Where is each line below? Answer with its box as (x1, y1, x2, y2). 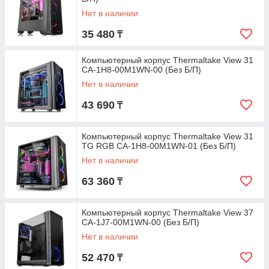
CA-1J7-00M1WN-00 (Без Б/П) (82, 217, 199, 227)
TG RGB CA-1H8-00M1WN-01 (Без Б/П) (82, 141, 236, 151)
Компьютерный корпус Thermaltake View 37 (82, 208, 253, 217)
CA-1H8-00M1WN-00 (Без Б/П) (82, 65, 201, 74)
